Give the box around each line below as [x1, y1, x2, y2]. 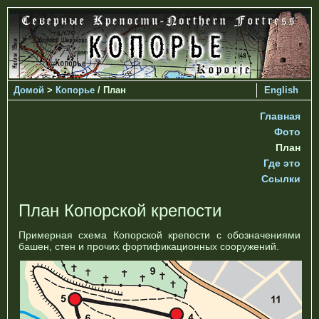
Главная [260, 110, 300, 122]
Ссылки [261, 172, 300, 184]
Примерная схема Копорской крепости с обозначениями [19, 229, 300, 241]
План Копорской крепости [19, 200, 221, 220]
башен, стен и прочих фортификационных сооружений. [19, 240, 279, 252]
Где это [263, 157, 300, 169]
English [264, 84, 298, 95]
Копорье [56, 84, 95, 95]
